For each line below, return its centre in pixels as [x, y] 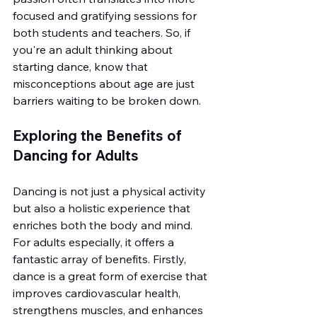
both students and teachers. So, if [103, 33]
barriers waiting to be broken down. [107, 100]
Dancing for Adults [76, 155]
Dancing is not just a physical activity [111, 191]
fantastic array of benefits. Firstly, [101, 259]
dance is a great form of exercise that [111, 276]
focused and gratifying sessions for [106, 16]
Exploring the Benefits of [99, 136]
